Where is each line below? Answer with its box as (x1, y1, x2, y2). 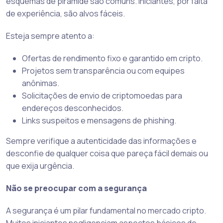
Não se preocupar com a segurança (6, 183, 147, 194)
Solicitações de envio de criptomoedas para (22, 90, 182, 102)
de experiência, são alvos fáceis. (6, 8, 125, 19)
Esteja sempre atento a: (6, 30, 95, 42)
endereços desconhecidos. (22, 103, 123, 114)
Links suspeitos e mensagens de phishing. (22, 115, 176, 126)
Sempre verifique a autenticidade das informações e (6, 135, 197, 147)
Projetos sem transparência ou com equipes (22, 65, 185, 77)
